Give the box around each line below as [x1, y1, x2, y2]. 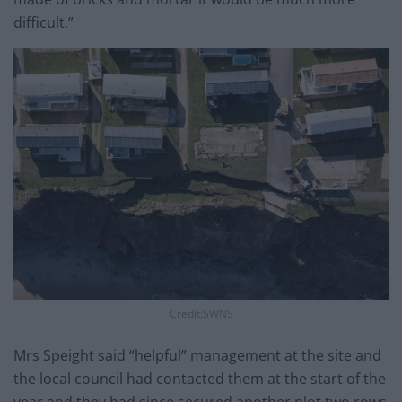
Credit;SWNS [169, 306, 233, 322]
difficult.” [13, 13, 74, 33]
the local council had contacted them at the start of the [13, 369, 386, 389]
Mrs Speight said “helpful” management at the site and [13, 345, 381, 366]
